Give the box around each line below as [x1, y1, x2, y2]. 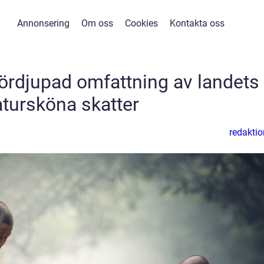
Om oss [81, 18, 113, 29]
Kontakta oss [170, 18, 225, 29]
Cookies [125, 18, 158, 29]
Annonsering [17, 18, 70, 29]
